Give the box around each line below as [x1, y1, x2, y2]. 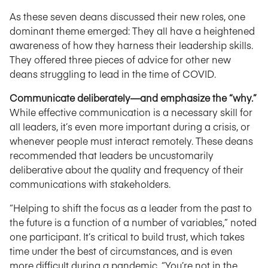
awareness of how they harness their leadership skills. [10, 38, 253, 51]
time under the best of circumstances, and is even [10, 244, 233, 257]
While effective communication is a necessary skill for [10, 105, 252, 118]
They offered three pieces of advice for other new [10, 53, 231, 66]
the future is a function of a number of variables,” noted [10, 215, 257, 229]
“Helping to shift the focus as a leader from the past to [10, 201, 252, 214]
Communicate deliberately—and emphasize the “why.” [10, 91, 257, 104]
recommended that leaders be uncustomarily [10, 148, 214, 162]
